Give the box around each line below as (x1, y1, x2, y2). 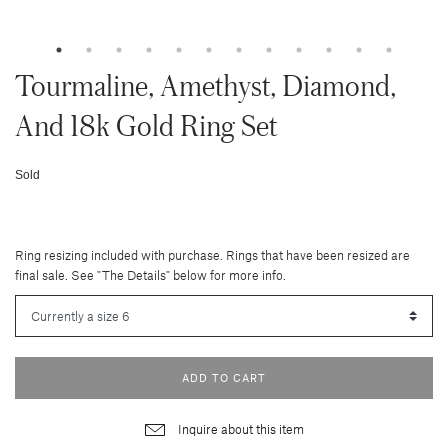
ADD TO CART (182, 371, 266, 384)
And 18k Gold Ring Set (15, 107, 277, 143)
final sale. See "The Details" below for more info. (15, 267, 286, 283)
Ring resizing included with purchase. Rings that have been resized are (15, 247, 410, 263)
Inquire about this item (174, 421, 304, 437)
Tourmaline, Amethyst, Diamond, (15, 67, 396, 103)
